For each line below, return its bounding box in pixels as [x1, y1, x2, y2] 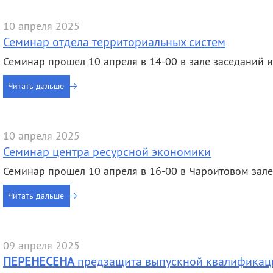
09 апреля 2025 [3, 238, 80, 252]
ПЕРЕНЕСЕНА [3, 253, 74, 269]
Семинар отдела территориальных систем [3, 34, 225, 49]
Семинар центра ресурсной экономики [3, 144, 211, 159]
